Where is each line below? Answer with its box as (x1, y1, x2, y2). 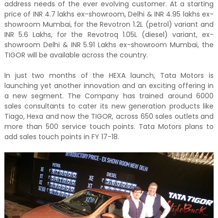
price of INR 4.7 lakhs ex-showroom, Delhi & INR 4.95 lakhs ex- (4, 9, 214, 19)
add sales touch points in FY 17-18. (4, 132, 119, 142)
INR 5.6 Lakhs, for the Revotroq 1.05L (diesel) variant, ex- (4, 30, 214, 40)
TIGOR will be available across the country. (4, 50, 148, 60)
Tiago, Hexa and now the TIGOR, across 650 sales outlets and (4, 111, 214, 122)
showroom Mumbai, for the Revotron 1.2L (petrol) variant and (4, 19, 214, 30)
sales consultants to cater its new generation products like (4, 101, 214, 111)
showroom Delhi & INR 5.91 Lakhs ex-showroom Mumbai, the (4, 40, 214, 50)
